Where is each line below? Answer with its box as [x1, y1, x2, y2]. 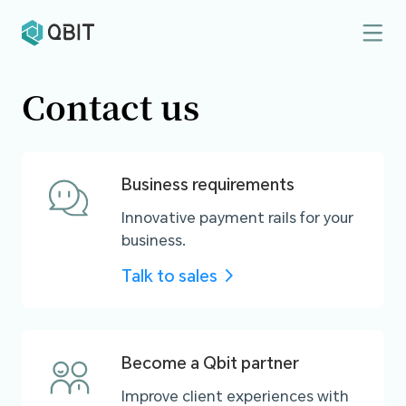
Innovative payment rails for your [121, 206, 353, 227]
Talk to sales [121, 265, 217, 287]
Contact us [21, 82, 199, 130]
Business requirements [121, 172, 295, 195]
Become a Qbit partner [121, 352, 299, 374]
